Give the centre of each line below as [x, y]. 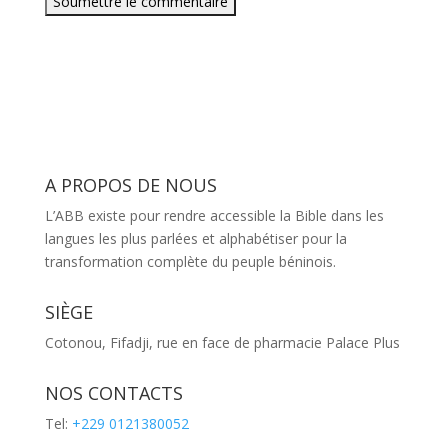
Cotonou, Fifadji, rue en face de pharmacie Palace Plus [222, 342]
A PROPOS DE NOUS [130, 184]
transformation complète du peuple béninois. [190, 261]
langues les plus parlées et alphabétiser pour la [195, 238]
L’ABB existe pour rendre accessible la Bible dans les [214, 215]
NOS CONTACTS [113, 392]
